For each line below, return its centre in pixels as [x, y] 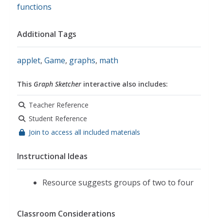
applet [29, 60]
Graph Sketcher [57, 84]
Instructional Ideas [52, 156]
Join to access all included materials [84, 132]
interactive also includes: [125, 84]
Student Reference [58, 118]
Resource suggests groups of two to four [118, 182]
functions [34, 7]
